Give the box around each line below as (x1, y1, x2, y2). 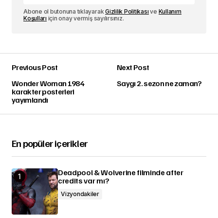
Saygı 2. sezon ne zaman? (117, 78, 202, 89)
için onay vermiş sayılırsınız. (46, 15, 124, 22)
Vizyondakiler (61, 190, 99, 198)
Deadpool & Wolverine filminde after (58, 167, 183, 178)
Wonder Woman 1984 (12, 78, 84, 89)
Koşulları (23, 15, 47, 22)
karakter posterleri (12, 87, 74, 97)
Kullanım (158, 8, 182, 16)
